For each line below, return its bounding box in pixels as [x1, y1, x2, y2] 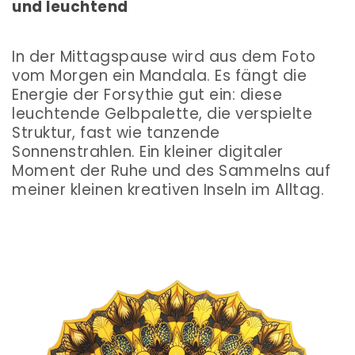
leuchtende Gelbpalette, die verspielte [12, 103, 312, 125]
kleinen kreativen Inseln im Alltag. [70, 179, 324, 201]
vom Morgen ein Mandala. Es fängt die [12, 65, 307, 87]
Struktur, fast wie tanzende [12, 122, 220, 144]
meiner [12, 179, 71, 201]
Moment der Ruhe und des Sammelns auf [12, 160, 330, 182]
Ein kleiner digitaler [139, 141, 284, 163]
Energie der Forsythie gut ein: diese [12, 84, 282, 106]
